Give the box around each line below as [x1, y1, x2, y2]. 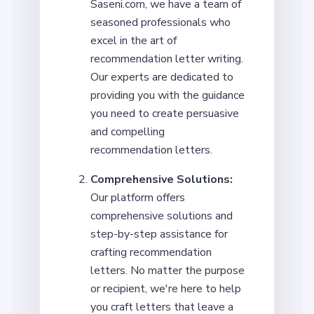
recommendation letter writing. [90, 50, 243, 67]
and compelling [90, 123, 165, 139]
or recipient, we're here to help [90, 280, 241, 296]
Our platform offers [90, 189, 185, 205]
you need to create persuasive [90, 105, 239, 121]
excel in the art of [90, 32, 177, 48]
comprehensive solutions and [90, 207, 233, 224]
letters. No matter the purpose [90, 262, 245, 278]
